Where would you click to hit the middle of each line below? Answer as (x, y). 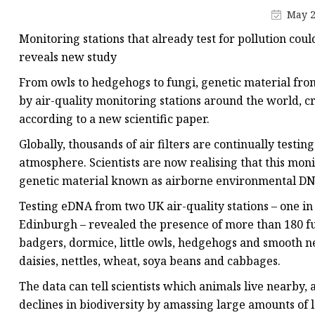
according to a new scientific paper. (114, 119)
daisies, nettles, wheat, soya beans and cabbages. (150, 261)
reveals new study (68, 57)
